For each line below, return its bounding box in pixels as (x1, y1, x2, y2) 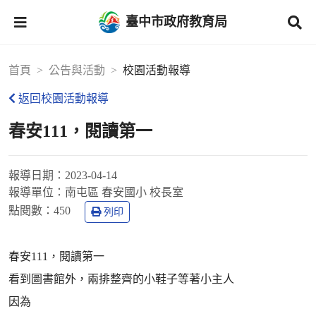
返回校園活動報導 (18, 92, 109, 104)
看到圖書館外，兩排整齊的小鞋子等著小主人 (8, 273, 234, 285)
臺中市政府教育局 (126, 14, 227, 29)
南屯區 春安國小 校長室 (65, 186, 183, 198)
